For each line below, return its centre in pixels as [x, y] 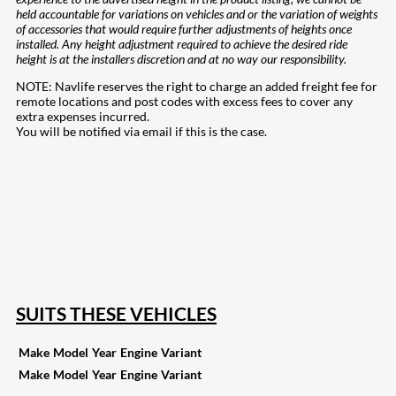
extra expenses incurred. [83, 117]
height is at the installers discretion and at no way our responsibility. [181, 59]
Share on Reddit [73, 219]
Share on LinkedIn [79, 189]
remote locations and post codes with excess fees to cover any [184, 102]
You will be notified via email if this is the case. [141, 132]
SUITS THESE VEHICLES [116, 313]
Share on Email [78, 249]
